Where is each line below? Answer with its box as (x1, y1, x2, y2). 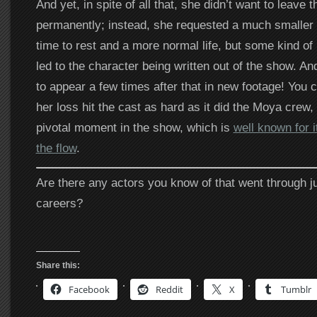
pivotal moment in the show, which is (35, 120, 234, 134)
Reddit (155, 282, 183, 296)
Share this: (35, 260, 80, 270)
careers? (35, 195, 83, 210)
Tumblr (280, 282, 311, 296)
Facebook (68, 282, 110, 296)
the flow (35, 140, 76, 155)
